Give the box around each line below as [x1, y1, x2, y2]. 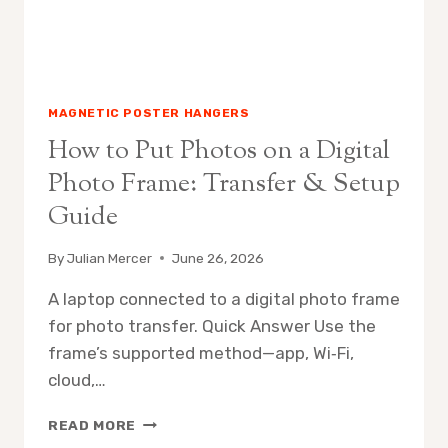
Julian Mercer [67, 249, 153, 266]
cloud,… [48, 369, 106, 390]
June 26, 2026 [172, 249, 265, 266]
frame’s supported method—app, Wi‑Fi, [48, 342, 354, 363]
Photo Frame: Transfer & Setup [48, 166, 400, 204]
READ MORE [48, 416, 137, 433]
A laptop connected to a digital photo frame [48, 288, 400, 309]
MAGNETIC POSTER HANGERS [48, 106, 250, 121]
